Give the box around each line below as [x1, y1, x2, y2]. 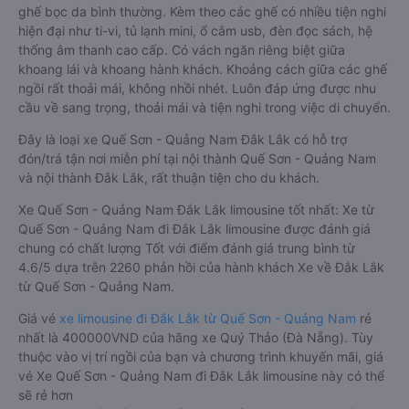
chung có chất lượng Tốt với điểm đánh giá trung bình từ [18, 240, 355, 256]
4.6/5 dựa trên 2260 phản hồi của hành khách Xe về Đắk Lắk [18, 259, 384, 275]
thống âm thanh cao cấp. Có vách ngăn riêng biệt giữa [18, 42, 345, 58]
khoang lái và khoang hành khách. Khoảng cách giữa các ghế [18, 61, 387, 77]
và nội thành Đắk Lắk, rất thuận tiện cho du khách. [18, 170, 320, 185]
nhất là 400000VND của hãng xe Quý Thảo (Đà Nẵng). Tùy [18, 330, 373, 345]
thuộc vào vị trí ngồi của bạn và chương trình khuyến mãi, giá [18, 349, 383, 364]
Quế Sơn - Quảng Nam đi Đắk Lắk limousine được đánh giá [18, 221, 371, 236]
